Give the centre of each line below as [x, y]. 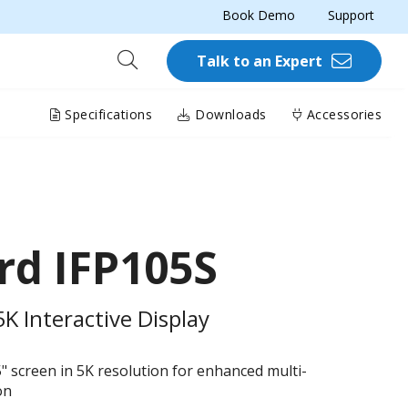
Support [351, 15]
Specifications [106, 114]
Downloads [229, 114]
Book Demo [259, 15]
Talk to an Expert [260, 61]
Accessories [342, 114]
